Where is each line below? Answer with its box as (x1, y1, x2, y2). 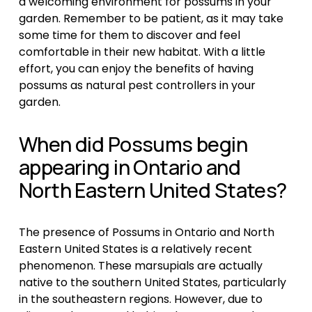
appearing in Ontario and (18, 153, 240, 182)
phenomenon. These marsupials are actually (18, 258, 263, 274)
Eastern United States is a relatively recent (18, 241, 252, 258)
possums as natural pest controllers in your (18, 77, 256, 94)
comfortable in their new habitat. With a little (18, 44, 265, 61)
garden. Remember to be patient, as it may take (18, 10, 283, 27)
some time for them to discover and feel (18, 27, 240, 44)
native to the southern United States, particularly (18, 274, 286, 291)
